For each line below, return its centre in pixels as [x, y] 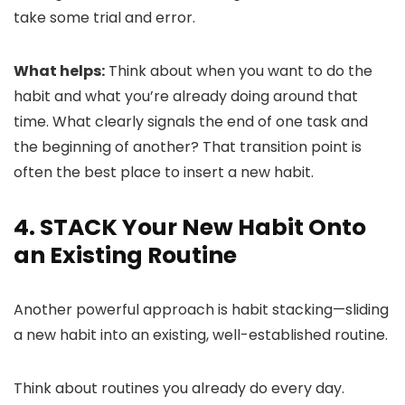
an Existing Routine [125, 255]
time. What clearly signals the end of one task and [191, 122]
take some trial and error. [104, 18]
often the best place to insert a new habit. [164, 172]
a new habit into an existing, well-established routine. [201, 335]
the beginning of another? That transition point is [188, 147]
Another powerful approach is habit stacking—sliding [201, 310]
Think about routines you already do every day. [179, 388]
